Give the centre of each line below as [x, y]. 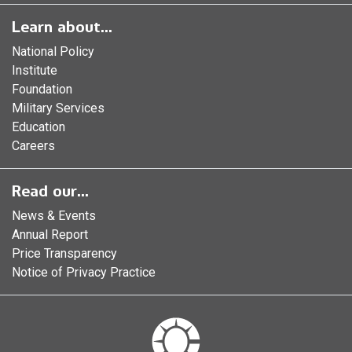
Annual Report [50, 235]
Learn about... [62, 27]
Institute [35, 71]
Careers [33, 146]
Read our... [50, 191]
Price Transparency [64, 254]
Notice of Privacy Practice [84, 273]
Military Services [58, 108]
